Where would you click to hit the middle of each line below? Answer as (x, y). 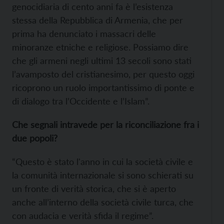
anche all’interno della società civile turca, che (103, 202)
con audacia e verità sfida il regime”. (83, 215)
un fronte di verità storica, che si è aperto (94, 188)
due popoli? (35, 138)
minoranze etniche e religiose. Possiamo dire (100, 47)
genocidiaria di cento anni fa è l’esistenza (92, 6)
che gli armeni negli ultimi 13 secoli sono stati (102, 60)
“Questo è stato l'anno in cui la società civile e (102, 161)
